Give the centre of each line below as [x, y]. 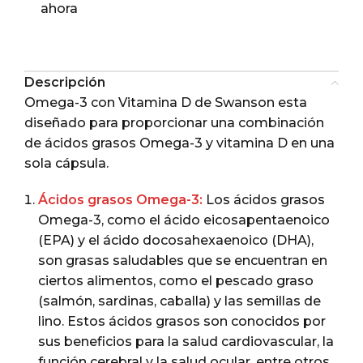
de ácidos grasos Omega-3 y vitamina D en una [179, 143]
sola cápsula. [66, 163]
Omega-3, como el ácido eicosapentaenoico [184, 220]
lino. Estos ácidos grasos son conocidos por [182, 321]
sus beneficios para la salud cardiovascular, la [186, 342]
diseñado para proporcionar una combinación [174, 123]
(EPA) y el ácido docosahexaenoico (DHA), [176, 240]
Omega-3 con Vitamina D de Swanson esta [166, 102]
